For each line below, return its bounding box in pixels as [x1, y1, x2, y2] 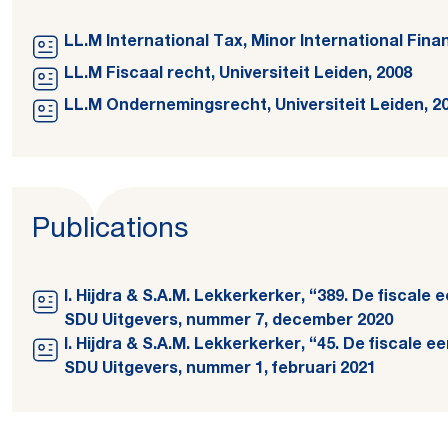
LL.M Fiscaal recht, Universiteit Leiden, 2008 [64, 67, 412, 83]
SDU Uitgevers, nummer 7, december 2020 [64, 314, 393, 330]
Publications [32, 217, 188, 245]
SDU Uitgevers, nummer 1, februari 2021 [64, 362, 376, 378]
